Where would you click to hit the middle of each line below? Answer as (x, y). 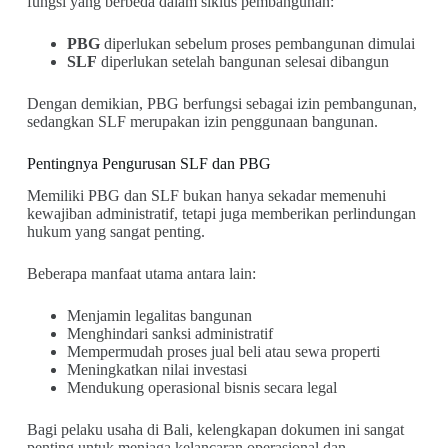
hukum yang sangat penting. (115, 232)
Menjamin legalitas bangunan (159, 316)
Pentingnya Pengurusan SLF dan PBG (148, 163)
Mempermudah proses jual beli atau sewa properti (223, 352)
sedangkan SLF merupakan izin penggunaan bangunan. (202, 121)
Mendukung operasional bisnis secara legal (201, 388)
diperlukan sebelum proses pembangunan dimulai (257, 43)
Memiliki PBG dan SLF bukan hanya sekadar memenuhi (206, 196)
